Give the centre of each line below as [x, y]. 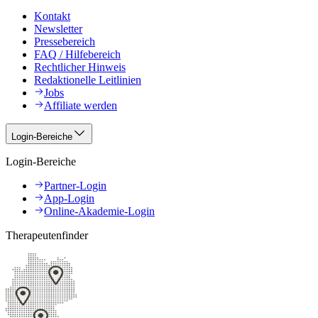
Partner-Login [75, 186]
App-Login [69, 199]
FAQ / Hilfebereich [77, 55]
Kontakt [52, 16]
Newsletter [58, 29]
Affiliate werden [81, 106]
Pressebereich [65, 42]
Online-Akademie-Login [99, 212]
